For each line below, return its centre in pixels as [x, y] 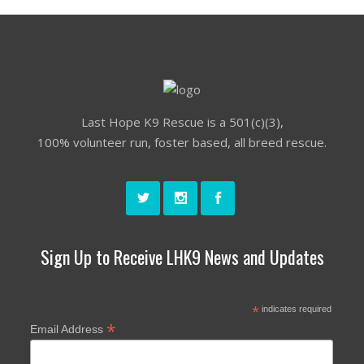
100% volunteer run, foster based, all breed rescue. [182, 142]
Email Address [68, 329]
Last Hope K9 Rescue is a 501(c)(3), [182, 122]
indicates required [295, 309]
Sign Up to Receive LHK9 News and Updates [182, 257]
